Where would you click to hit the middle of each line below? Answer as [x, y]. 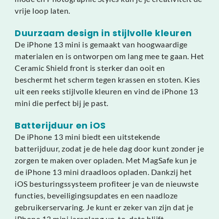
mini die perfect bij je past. [62, 103]
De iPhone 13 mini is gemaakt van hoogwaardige [101, 44]
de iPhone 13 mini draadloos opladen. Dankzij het [103, 172]
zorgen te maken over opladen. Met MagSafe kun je [106, 160]
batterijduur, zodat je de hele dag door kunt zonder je [109, 149]
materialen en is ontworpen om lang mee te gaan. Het [109, 56]
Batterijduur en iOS [60, 126]
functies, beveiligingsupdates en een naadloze [96, 196]
